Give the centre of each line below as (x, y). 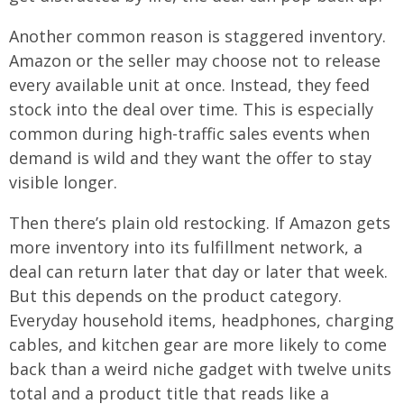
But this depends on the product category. (175, 296)
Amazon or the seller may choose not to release (195, 61)
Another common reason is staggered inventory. (197, 37)
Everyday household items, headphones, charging (202, 321)
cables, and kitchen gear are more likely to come (198, 345)
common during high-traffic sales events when (189, 134)
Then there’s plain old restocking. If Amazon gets (200, 223)
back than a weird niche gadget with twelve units (200, 369)
